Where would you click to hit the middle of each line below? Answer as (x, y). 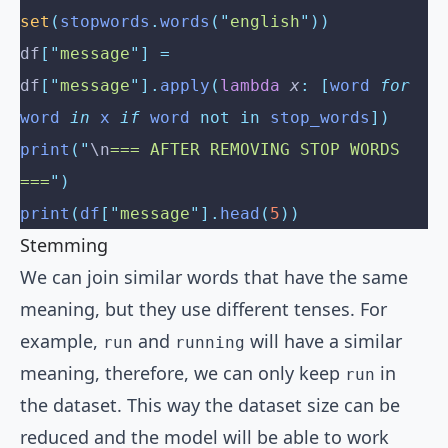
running (210, 343)
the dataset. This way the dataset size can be (210, 405)
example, (61, 341)
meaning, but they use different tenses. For (203, 309)
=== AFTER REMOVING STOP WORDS (255, 150)
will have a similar (323, 341)
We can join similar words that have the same (214, 277)
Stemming (64, 245)
